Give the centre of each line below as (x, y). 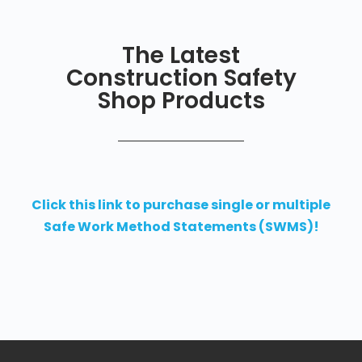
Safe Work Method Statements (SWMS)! (181, 227)
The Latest (181, 55)
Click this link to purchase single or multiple (181, 205)
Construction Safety (181, 78)
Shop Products (181, 101)
